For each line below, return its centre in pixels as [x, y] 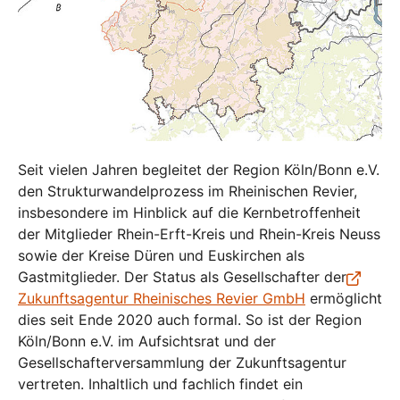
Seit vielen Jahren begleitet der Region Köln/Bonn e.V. [199, 169]
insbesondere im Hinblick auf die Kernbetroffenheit [189, 212]
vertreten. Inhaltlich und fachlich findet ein [160, 383]
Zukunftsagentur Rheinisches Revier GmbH [162, 298]
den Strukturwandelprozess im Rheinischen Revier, [187, 191]
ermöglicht [344, 298]
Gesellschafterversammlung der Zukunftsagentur [182, 362]
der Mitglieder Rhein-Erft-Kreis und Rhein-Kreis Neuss [199, 233]
